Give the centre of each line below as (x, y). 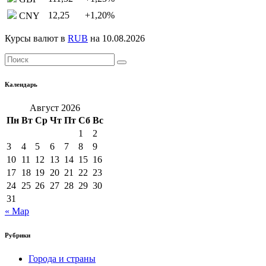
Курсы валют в (36, 39)
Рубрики (18, 235)
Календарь (21, 85)
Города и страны (62, 259)
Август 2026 (55, 108)
